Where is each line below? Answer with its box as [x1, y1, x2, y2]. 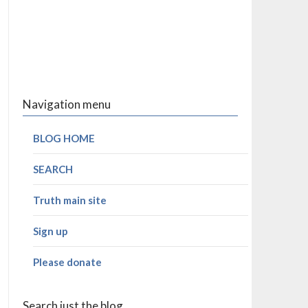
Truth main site [32, 193, 107, 206]
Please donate [32, 255, 102, 268]
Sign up [32, 224, 68, 237]
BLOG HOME [32, 131, 95, 144]
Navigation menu [22, 96, 111, 111]
